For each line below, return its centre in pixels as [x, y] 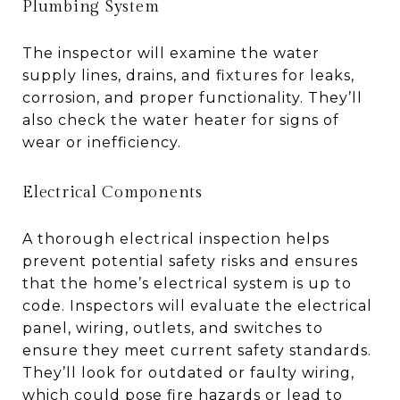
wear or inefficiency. [102, 142]
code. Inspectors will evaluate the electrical [197, 305]
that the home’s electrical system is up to [187, 283]
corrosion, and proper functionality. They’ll [192, 97]
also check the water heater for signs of [181, 120]
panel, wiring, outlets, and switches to [173, 328]
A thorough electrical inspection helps [176, 238]
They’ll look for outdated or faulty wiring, [188, 372]
